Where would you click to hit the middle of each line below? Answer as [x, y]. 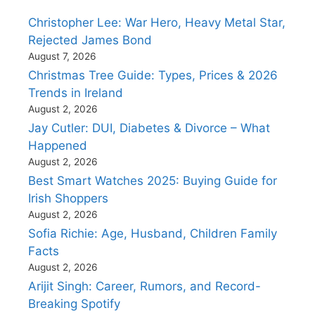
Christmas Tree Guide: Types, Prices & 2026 [153, 75]
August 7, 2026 [62, 56]
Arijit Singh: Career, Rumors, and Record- [144, 286]
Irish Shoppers [68, 198]
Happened [58, 145]
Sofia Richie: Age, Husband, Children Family [153, 233]
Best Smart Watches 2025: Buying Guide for [153, 180]
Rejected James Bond [90, 40]
